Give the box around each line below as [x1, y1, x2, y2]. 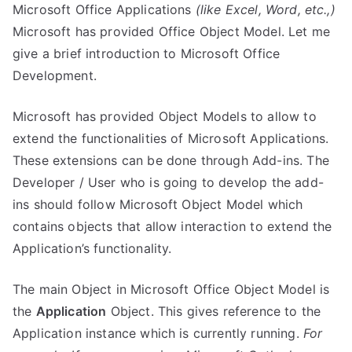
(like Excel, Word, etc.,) [195, 2, 335, 17]
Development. [13, 68, 97, 83]
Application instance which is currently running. [13, 325, 303, 341]
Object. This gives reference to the [106, 303, 321, 319]
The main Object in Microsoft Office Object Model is [13, 281, 330, 297]
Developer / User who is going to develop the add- [13, 174, 324, 190]
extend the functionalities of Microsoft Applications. [13, 130, 329, 146]
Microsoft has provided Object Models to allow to [13, 108, 317, 124]
